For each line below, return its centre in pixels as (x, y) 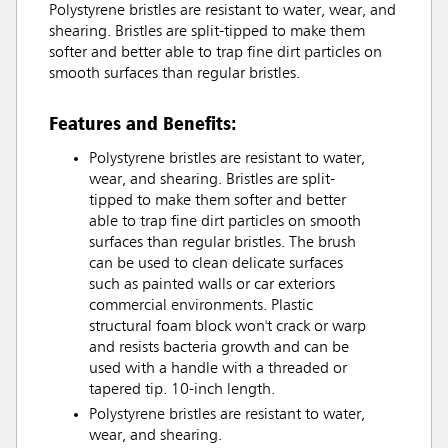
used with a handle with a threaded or (218, 369)
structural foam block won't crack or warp (227, 327)
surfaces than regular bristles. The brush (222, 243)
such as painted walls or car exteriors (212, 285)
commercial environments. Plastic (201, 306)
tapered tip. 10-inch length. (182, 390)
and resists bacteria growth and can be (219, 348)
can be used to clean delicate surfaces (216, 264)
